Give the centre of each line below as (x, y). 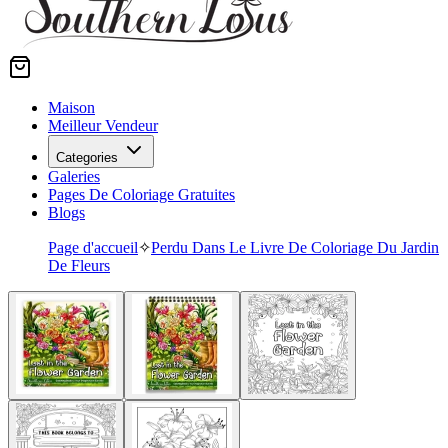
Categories (87, 157)
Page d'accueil (93, 247)
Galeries (74, 176)
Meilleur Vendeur (103, 125)
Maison (71, 107)
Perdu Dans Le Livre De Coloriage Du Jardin (295, 247)
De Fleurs (79, 265)
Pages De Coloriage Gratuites (141, 194)
